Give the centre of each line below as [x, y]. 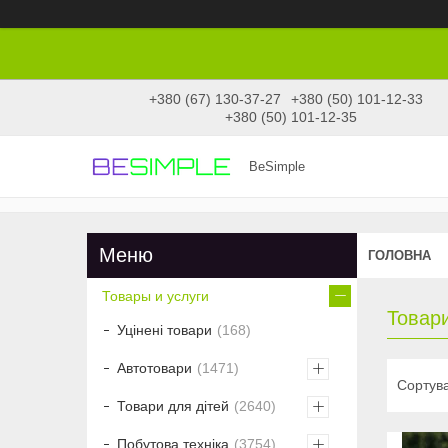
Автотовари [154, 368]
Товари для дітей [173, 406]
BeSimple [277, 166]
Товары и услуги [155, 296]
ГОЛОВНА [399, 255]
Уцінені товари [164, 330]
